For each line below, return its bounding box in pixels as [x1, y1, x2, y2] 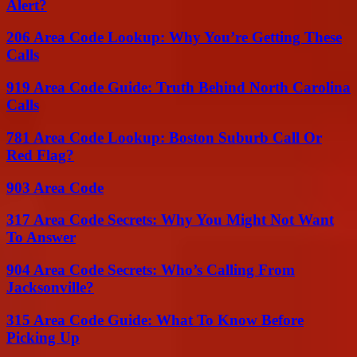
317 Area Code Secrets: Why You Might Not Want [6, 211, 334, 229]
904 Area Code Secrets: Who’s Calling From [6, 261, 295, 279]
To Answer [6, 229, 76, 246]
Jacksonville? [6, 279, 94, 296]
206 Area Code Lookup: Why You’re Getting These [6, 29, 342, 46]
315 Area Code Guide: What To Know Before [6, 311, 304, 328]
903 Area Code [6, 178, 104, 196]
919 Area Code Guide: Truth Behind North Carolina [6, 79, 351, 96]
